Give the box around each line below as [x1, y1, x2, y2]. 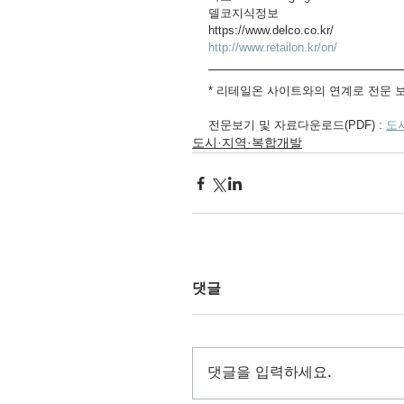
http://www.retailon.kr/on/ [208, 41, 337, 54]
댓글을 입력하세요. [207, 366, 332, 381]
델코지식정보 [208, 6, 279, 20]
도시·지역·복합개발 [192, 135, 302, 150]
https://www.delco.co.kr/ [208, 23, 334, 37]
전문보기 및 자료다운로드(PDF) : [208, 118, 386, 132]
